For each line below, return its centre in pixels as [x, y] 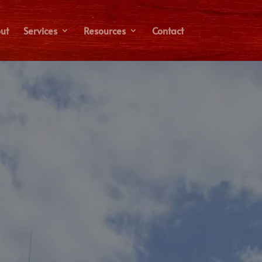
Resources [104, 30]
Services [40, 30]
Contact [168, 30]
